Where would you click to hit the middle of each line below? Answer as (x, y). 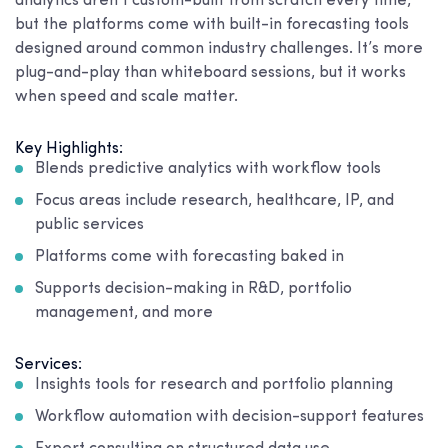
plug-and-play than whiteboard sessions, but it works (210, 72)
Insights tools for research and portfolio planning (214, 384)
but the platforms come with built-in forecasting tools (212, 24)
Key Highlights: (69, 148)
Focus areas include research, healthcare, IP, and (214, 200)
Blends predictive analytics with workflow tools (208, 168)
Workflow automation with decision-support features (229, 416)
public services (89, 224)
